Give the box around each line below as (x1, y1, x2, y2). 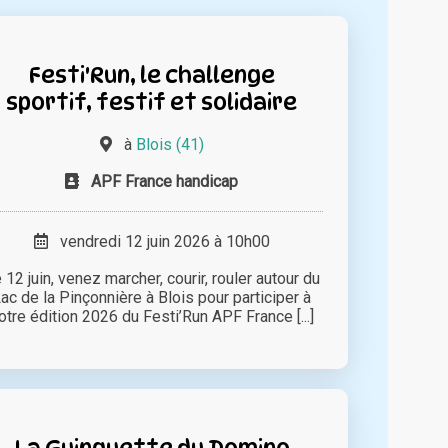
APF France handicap (91, 172, 239, 192)
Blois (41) (135, 135, 204, 155)
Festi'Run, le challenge (28, 61, 275, 89)
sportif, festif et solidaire (6, 88, 298, 116)
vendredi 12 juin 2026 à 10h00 (47, 232, 270, 252)
